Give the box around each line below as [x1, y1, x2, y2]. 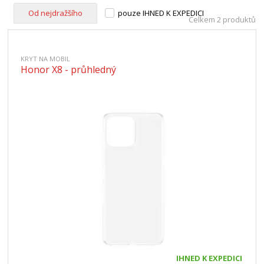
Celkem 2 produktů [188, 14, 256, 25]
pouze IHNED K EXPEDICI [118, 8, 204, 18]
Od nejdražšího [28, 8, 83, 18]
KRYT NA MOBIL [21, 54, 71, 63]
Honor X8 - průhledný [21, 63, 117, 76]
